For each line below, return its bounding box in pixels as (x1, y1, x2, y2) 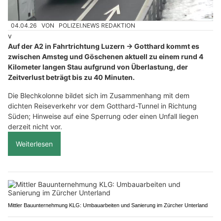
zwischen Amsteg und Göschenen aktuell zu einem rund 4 (8, 52, 203, 61)
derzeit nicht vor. (8, 122, 62, 131)
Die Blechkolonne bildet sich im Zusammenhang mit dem (8, 91, 189, 100)
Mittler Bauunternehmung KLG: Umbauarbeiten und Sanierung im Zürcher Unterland (8, 202, 208, 209)
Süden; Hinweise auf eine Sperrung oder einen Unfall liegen (8, 112, 198, 121)
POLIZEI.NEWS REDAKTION (59, 21, 136, 29)
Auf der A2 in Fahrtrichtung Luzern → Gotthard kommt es (8, 42, 199, 51)
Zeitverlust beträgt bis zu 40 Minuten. (8, 73, 135, 82)
